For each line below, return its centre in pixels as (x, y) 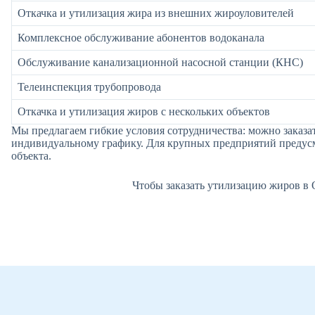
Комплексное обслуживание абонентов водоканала (141, 38)
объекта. (31, 156)
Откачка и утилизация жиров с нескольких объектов (144, 112)
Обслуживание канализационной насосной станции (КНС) (160, 63)
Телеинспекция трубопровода (89, 87)
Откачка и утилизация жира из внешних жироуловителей (156, 13)
